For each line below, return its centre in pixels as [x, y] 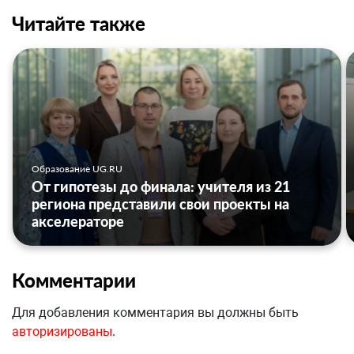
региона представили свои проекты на [160, 204]
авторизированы [62, 332]
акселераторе [78, 222]
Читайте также [79, 24]
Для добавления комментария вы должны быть [155, 313]
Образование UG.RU [77, 169]
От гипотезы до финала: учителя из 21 [161, 187]
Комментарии [74, 281]
